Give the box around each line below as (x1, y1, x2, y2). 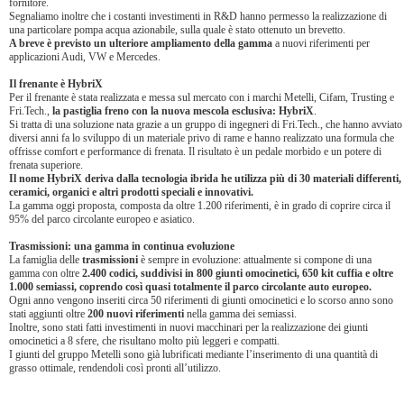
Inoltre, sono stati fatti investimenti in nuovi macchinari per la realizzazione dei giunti (9, 321, 368, 334)
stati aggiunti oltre (9, 308, 87, 320)
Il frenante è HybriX (9, 78, 103, 90)
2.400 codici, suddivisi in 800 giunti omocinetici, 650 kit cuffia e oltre (82, 267, 393, 280)
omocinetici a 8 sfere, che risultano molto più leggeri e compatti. (9, 335, 280, 347)
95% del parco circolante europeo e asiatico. (9, 213, 195, 225)
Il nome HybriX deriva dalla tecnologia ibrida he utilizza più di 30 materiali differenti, (9, 172, 401, 185)
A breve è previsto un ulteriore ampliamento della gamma (9, 37, 272, 50)
